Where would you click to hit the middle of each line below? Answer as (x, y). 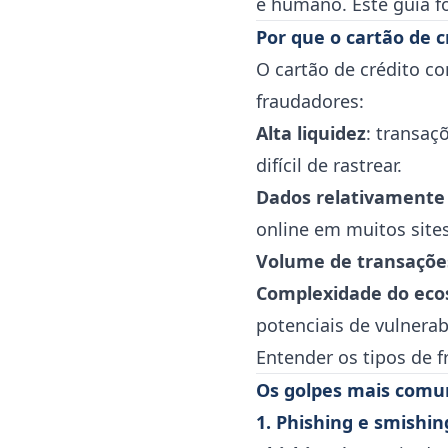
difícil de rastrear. (329, 165)
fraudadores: (310, 101)
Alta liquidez (311, 133)
